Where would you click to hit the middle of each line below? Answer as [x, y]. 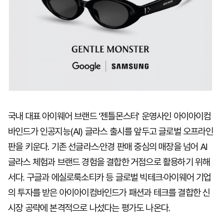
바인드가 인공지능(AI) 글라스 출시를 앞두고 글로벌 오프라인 [110, 131]
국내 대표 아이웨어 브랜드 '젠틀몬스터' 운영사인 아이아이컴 [110, 116]
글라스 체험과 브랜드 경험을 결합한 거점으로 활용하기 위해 [109, 162]
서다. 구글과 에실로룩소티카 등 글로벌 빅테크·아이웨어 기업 [110, 177]
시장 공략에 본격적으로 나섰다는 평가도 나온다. [89, 208]
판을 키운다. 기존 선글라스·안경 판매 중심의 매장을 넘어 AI [108, 147]
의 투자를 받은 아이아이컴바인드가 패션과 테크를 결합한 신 [109, 193]
